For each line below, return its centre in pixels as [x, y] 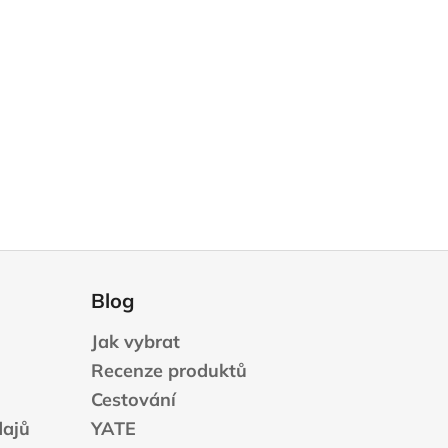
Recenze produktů [168, 371]
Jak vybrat [135, 342]
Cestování [133, 400]
